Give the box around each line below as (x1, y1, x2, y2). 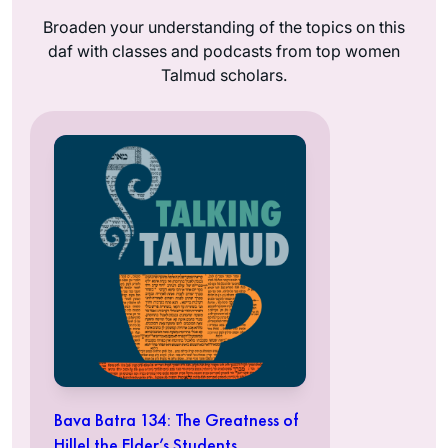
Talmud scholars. (161, 64, 287, 85)
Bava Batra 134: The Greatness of (54, 407, 298, 431)
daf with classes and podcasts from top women (48, 40, 400, 61)
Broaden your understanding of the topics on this (43, 16, 405, 37)
